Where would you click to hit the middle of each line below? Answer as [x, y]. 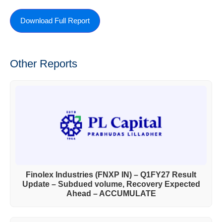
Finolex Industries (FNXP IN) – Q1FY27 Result [111, 175]
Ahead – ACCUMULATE [111, 194]
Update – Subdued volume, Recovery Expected [111, 184]
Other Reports [44, 64]
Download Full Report [55, 21]
